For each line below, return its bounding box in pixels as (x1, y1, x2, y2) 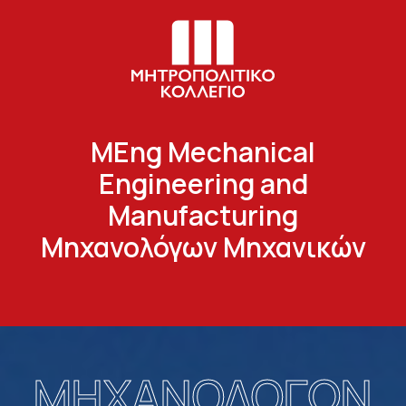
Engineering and (98, 165, 308, 202)
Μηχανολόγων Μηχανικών (40, 228, 366, 266)
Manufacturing (108, 197, 298, 234)
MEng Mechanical (91, 133, 315, 170)
